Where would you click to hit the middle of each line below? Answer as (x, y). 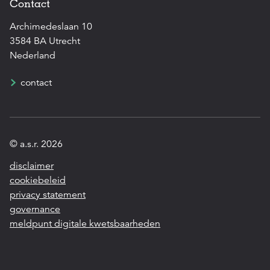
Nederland (33, 55)
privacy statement (48, 194)
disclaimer (32, 165)
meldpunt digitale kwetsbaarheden (85, 223)
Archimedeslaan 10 (51, 26)
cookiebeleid (38, 180)
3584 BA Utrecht (45, 41)
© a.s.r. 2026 (36, 144)
